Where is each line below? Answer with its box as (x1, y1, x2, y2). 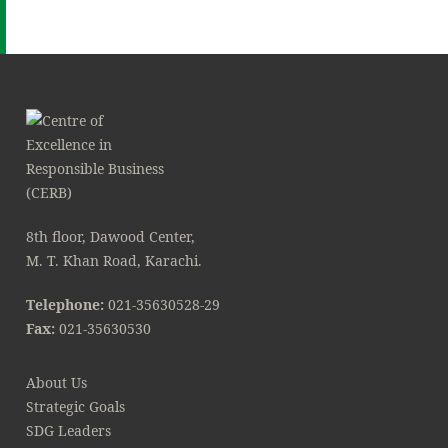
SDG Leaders (26, 421, 111, 440)
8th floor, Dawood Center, (26, 227, 195, 246)
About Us (26, 373, 87, 392)
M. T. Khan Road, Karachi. (26, 251, 202, 270)
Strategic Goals (26, 397, 125, 416)
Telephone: (26, 295, 104, 314)
